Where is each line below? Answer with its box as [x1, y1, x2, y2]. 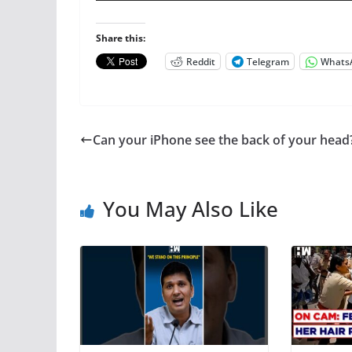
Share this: [96, 31, 145, 45]
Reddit [186, 54, 215, 68]
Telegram [247, 54, 289, 68]
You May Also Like [103, 195, 278, 223]
